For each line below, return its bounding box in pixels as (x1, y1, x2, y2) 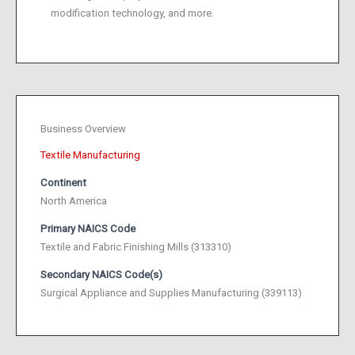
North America (40, 194, 107, 207)
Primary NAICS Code (40, 222, 136, 235)
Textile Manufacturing (40, 148, 140, 161)
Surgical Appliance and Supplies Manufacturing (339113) (40, 286, 302, 299)
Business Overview (40, 122, 126, 135)
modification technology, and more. (51, 6, 215, 19)
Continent (40, 176, 86, 189)
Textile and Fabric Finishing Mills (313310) (40, 240, 231, 253)
